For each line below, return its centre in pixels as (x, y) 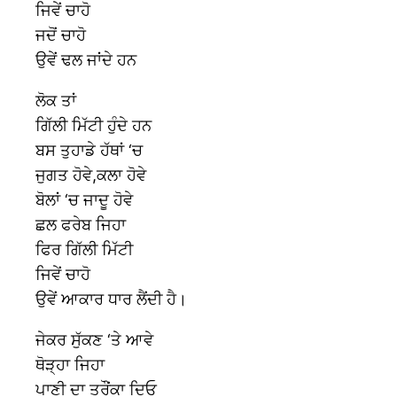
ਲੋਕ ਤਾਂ (56, 101)
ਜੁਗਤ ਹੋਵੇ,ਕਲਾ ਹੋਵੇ (91, 175)
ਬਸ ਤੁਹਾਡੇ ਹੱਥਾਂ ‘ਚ (89, 151)
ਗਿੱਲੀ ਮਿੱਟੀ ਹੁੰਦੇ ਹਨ (93, 126)
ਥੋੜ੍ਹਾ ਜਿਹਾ (70, 365)
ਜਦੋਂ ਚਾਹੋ (61, 35)
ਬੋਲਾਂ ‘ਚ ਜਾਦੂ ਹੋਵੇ (84, 200)
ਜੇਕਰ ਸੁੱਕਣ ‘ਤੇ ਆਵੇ (94, 340)
